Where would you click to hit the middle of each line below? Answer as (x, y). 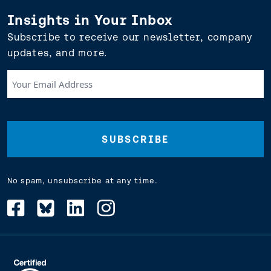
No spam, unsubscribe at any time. (83, 181)
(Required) (27, 121)
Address (26, 106)
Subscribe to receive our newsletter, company (130, 37)
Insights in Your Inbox (90, 20)
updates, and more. (57, 53)
